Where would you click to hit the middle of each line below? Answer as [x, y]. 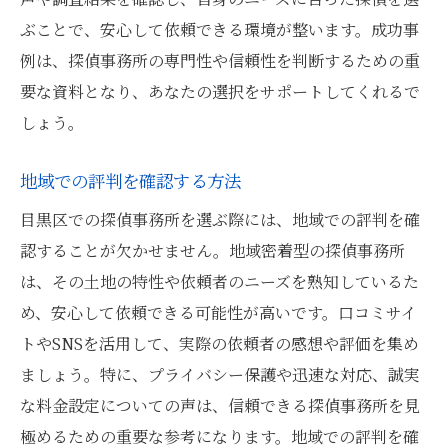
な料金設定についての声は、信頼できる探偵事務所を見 [220, 405]
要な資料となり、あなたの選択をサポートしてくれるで [220, 91]
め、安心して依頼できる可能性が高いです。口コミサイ [218, 312]
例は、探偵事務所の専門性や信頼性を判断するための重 [220, 60]
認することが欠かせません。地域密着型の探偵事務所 [212, 250]
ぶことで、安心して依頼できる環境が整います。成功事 [219, 29]
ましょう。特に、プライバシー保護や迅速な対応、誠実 [220, 374]
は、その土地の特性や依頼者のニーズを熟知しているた [219, 281]
